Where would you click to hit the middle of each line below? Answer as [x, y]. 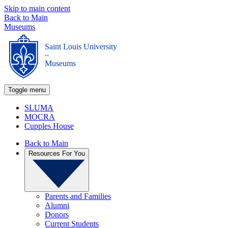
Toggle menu [27, 90]
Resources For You [57, 153]
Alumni [57, 205]
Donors [57, 214]
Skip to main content [37, 8]
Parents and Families [78, 196]
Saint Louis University [81, 47]
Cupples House [49, 126]
